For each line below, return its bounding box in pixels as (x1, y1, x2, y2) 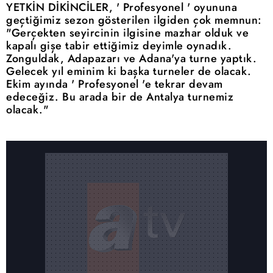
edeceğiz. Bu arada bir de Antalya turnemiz (6, 89, 233, 105)
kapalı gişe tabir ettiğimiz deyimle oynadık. (6, 38, 232, 54)
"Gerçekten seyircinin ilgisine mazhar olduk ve (6, 25, 249, 41)
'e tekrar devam (138, 76, 223, 92)
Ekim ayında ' (6, 76, 78, 92)
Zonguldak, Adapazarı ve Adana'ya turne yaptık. (6, 51, 257, 66)
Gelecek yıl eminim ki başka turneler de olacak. (6, 63, 252, 79)
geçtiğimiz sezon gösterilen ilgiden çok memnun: (6, 12, 262, 28)
